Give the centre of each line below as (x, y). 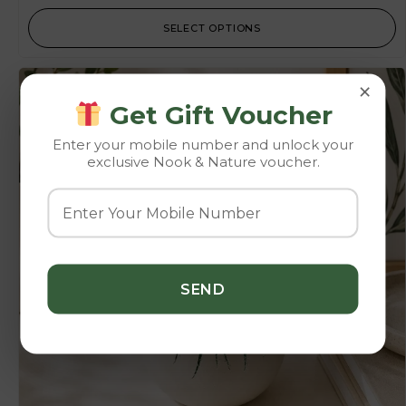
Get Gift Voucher (217, 115)
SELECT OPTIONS (212, 29)
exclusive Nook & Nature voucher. (203, 161)
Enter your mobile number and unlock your (203, 144)
